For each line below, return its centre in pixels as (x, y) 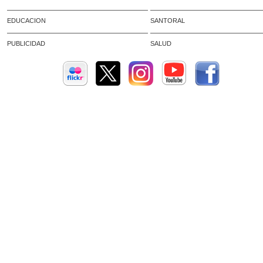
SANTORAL (168, 21)
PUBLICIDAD (26, 43)
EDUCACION (26, 21)
